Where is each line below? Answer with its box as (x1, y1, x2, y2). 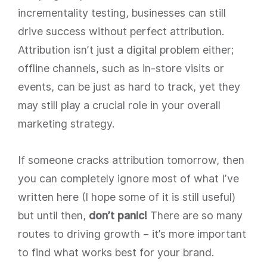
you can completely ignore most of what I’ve (18, 172, 239, 185)
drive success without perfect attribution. (18, 25, 224, 38)
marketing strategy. (18, 117, 114, 130)
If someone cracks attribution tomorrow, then (18, 154, 244, 166)
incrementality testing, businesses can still (18, 7, 226, 19)
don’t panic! (89, 209, 150, 222)
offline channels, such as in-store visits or (18, 62, 224, 74)
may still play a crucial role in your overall (18, 99, 221, 111)
